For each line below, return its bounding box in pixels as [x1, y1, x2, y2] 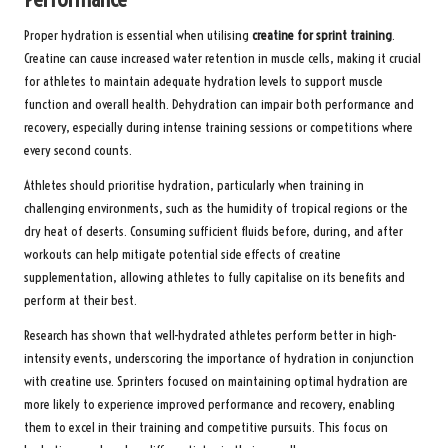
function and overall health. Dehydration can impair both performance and [24, 96, 414, 114]
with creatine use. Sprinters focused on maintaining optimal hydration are [24, 373, 408, 391]
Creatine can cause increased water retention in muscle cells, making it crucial [24, 50, 421, 68]
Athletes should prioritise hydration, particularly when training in [24, 177, 364, 195]
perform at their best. [24, 292, 137, 310]
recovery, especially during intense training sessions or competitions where [24, 119, 413, 137]
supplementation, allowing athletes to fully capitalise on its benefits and [24, 269, 405, 287]
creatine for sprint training [252, 27, 392, 45]
